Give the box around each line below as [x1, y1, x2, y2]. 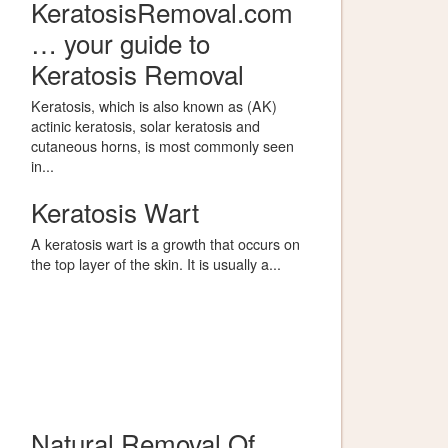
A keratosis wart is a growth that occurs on [31, 233, 300, 254]
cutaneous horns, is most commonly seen [31, 135, 294, 156]
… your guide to [31, 24, 210, 61]
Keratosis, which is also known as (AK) [31, 95, 277, 116]
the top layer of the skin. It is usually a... [31, 253, 281, 274]
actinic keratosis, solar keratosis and [31, 115, 260, 136]
